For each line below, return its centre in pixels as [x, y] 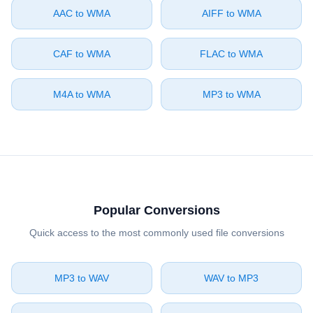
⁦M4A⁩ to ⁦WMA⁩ [82, 94]
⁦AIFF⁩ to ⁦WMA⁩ [231, 13]
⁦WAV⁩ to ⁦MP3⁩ [231, 278]
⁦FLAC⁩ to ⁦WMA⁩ [231, 54]
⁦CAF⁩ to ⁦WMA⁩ [82, 54]
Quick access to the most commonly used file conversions [156, 233]
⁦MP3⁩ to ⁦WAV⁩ [82, 278]
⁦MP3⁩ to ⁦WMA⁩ [231, 94]
